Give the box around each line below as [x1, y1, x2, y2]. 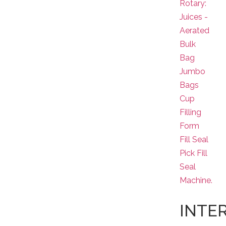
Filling [180, 107, 202, 117]
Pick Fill [180, 148, 208, 158]
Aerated [180, 26, 210, 35]
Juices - [180, 12, 208, 22]
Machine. [180, 176, 213, 185]
